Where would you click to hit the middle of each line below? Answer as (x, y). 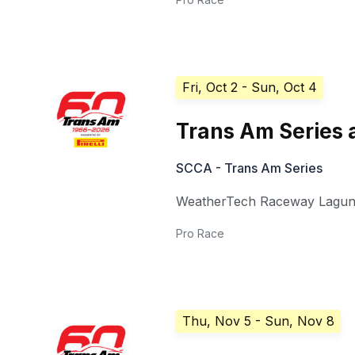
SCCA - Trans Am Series (250, 168)
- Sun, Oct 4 (280, 88)
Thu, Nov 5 (217, 321)
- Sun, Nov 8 (295, 321)
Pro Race (200, 234)
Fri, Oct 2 (210, 88)
